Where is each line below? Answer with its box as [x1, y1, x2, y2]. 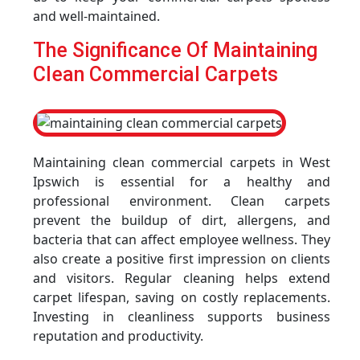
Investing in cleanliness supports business [33, 308, 330, 325]
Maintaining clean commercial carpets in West [33, 153, 330, 171]
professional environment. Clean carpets [33, 192, 330, 210]
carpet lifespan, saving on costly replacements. [33, 288, 330, 306]
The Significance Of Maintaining [33, 39, 317, 62]
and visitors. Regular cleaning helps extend [33, 269, 330, 287]
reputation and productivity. [33, 327, 203, 345]
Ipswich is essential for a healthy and [33, 173, 330, 190]
